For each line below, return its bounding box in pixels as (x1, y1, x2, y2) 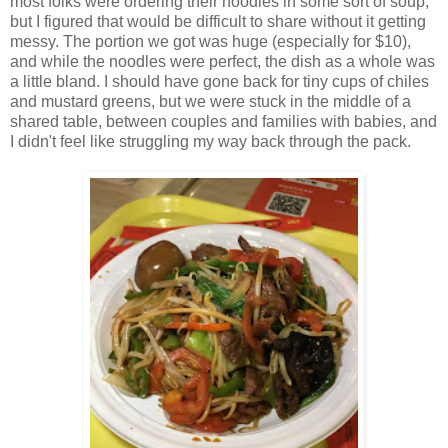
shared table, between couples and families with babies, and (10, 112, 437, 130)
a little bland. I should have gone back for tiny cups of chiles (10, 72, 429, 90)
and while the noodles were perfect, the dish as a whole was (10, 52, 435, 70)
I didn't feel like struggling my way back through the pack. (10, 132, 411, 150)
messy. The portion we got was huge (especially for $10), (10, 32, 411, 50)
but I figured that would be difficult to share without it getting (10, 12, 426, 30)
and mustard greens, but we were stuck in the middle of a (10, 92, 411, 110)
